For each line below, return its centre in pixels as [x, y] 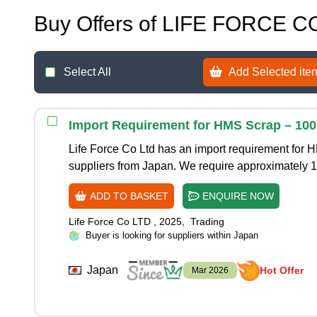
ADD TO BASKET [127, 196]
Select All [87, 72]
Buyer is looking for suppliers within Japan [172, 235]
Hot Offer [282, 270]
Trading [207, 221]
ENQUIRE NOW [236, 196]
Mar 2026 [210, 270]
